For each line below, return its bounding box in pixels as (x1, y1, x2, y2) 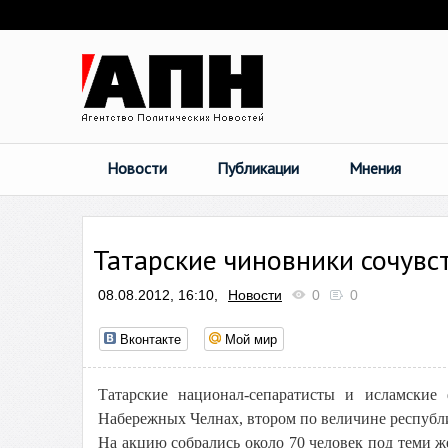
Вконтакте (120, 329, 181, 348)
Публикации (217, 158, 299, 178)
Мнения (349, 158, 401, 178)
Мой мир (225, 329, 277, 348)
